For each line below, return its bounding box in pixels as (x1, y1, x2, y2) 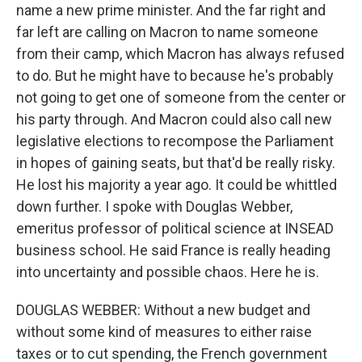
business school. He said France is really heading (16, 242, 330, 259)
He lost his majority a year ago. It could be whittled (16, 176, 337, 193)
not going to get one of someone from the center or (16, 89, 346, 106)
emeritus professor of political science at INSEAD (16, 220, 334, 237)
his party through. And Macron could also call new (16, 111, 332, 128)
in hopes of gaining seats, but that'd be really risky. (16, 154, 335, 171)
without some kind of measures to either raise (16, 323, 312, 340)
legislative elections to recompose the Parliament (16, 133, 334, 149)
